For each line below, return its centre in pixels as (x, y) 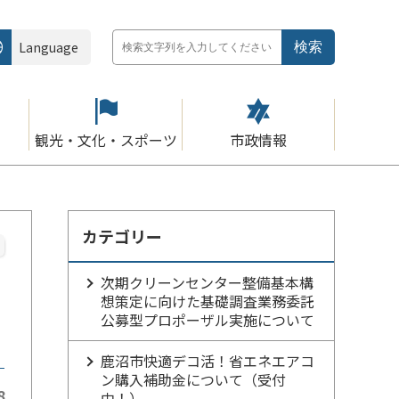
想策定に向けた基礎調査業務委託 (208, 301)
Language (49, 47)
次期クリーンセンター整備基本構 (207, 282)
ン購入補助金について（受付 (193, 379)
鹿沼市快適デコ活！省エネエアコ (208, 361)
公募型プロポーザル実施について (208, 320)
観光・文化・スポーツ (106, 140)
